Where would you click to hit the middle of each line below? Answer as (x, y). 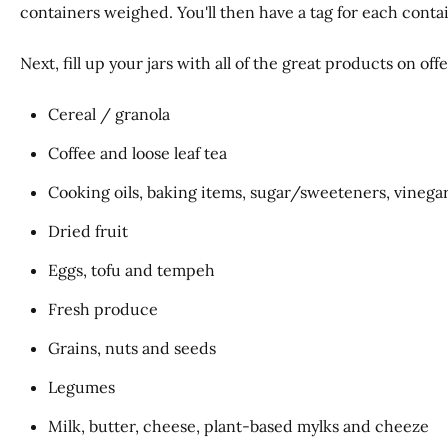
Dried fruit (88, 231)
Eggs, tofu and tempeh (131, 270)
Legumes (81, 387)
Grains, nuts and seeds (132, 348)
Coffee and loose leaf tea (137, 153)
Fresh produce (103, 309)
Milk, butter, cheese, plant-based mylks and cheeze (238, 426)
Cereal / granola (109, 114)
